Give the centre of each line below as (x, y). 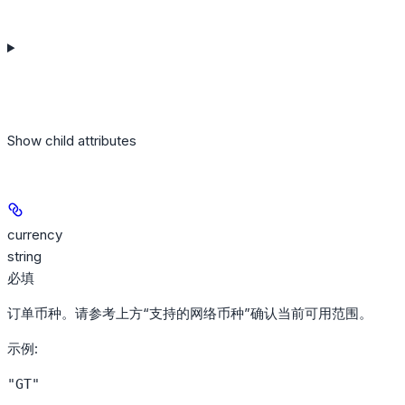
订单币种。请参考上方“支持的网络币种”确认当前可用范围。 (190, 313)
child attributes (91, 141)
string (24, 256)
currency (35, 235)
